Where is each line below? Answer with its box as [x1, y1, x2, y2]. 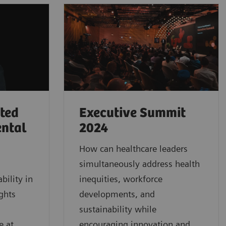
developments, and [79, 189, 155, 200]
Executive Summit [79, 105, 186, 122]
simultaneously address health [79, 158, 200, 169]
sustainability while [79, 204, 156, 215]
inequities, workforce [79, 174, 162, 185]
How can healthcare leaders [79, 143, 188, 154]
